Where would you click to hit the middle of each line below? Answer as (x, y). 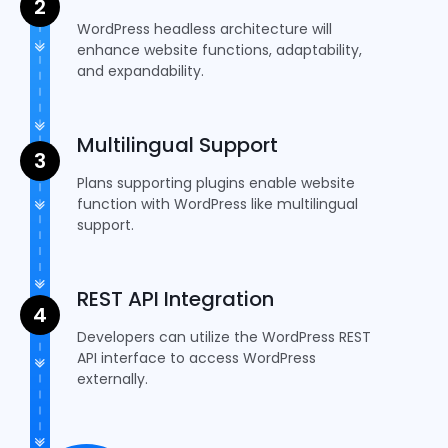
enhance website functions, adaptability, (220, 50)
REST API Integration (176, 299)
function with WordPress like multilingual (218, 204)
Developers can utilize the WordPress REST (224, 337)
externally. (113, 379)
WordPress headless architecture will (205, 29)
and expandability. (141, 71)
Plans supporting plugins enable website (216, 183)
